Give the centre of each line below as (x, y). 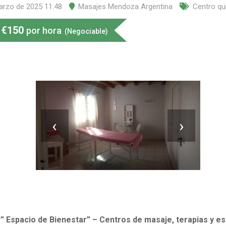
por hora (44, 31)
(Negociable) (86, 31)
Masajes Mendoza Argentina (125, 7)
